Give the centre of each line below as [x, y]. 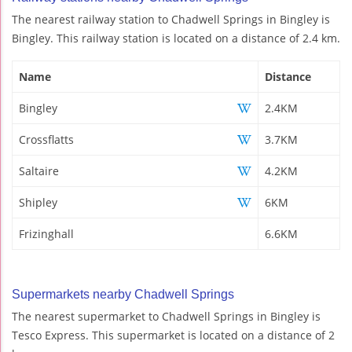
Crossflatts [46, 139]
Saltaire [39, 170]
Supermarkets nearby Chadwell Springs [123, 294]
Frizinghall [46, 233]
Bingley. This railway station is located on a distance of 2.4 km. [176, 38]
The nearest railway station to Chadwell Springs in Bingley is [171, 19]
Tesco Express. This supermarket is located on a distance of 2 [173, 335]
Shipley [38, 202]
